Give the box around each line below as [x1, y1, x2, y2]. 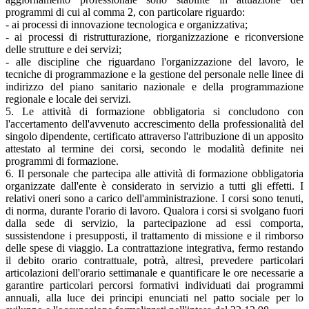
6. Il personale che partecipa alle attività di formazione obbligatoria [6, 168, 303, 180]
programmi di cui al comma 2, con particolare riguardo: [6, 6, 245, 19]
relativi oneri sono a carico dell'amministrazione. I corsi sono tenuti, [6, 192, 303, 205]
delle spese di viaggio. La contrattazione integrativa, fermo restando [6, 242, 303, 255]
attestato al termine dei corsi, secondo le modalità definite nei [6, 143, 303, 155]
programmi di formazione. [6, 155, 119, 168]
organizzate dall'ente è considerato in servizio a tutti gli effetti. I [6, 180, 303, 192]
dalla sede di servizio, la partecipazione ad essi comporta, [6, 217, 303, 230]
